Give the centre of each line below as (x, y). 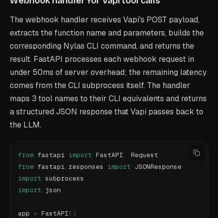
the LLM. (26, 125)
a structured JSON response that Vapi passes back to (107, 112)
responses (88, 167)
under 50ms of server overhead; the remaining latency (108, 72)
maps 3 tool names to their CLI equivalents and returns (108, 99)
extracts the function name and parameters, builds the (107, 33)
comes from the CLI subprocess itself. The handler (100, 85)
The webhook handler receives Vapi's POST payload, (105, 20)
